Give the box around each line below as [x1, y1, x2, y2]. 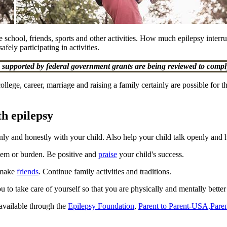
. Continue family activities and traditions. [39, 167, 171, 176]
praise [98, 149, 117, 159]
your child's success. [117, 149, 184, 159]
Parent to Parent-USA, [138, 201, 210, 210]
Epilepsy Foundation [68, 201, 134, 210]
